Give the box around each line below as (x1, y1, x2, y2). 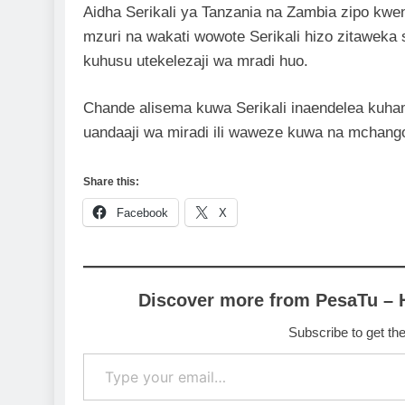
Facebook (117, 205, 168, 220)
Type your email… (82, 343, 134, 361)
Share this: (83, 174, 139, 188)
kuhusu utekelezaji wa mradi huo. (83, 52, 308, 70)
